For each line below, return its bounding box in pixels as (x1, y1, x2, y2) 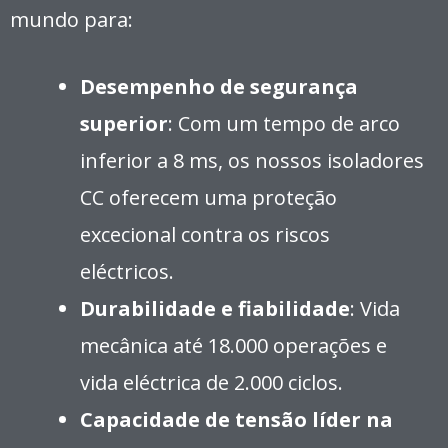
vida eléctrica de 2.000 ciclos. (80, 368, 343, 396)
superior (80, 109, 168, 137)
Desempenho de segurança (80, 72, 358, 100)
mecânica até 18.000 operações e (80, 331, 387, 359)
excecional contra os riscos (80, 220, 330, 248)
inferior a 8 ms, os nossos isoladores (80, 146, 424, 174)
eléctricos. (80, 257, 174, 285)
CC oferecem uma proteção (80, 183, 337, 211)
